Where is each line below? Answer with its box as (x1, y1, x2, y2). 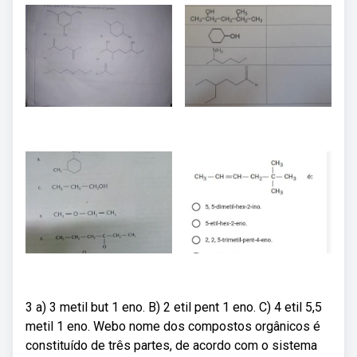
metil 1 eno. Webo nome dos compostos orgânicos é (25, 319, 320, 334)
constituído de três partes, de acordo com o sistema (25, 338, 317, 353)
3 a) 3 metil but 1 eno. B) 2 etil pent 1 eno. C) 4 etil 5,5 (25, 300, 322, 315)
